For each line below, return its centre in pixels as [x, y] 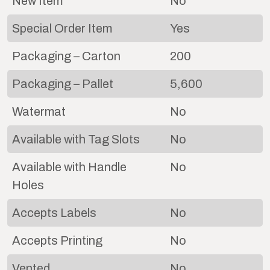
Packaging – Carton [66, 56]
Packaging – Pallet [63, 83]
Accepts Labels [54, 212]
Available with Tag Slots [76, 139]
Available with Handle [69, 167]
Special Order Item [62, 28]
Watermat [39, 111]
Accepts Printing [57, 240]
